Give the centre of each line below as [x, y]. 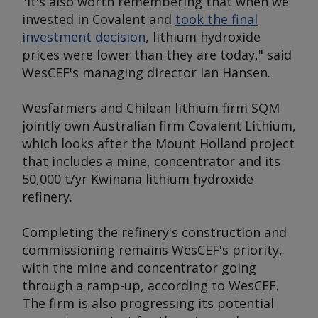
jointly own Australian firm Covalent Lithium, [159, 126]
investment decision [84, 37]
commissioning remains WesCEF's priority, [152, 250]
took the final [216, 19]
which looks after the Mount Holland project [158, 143]
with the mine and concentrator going [139, 268]
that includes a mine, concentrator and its [151, 161]
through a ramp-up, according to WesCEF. [150, 285]
